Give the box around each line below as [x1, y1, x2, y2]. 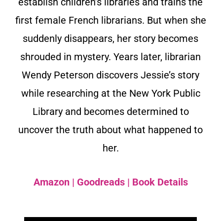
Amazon [33, 176, 70, 188]
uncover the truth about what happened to [18, 123, 203, 136]
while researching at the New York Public [21, 87, 200, 99]
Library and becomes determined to [32, 105, 189, 117]
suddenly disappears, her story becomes [23, 32, 198, 44]
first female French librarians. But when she [15, 14, 206, 26]
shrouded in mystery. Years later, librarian [20, 50, 201, 63]
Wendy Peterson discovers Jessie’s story [22, 69, 199, 81]
